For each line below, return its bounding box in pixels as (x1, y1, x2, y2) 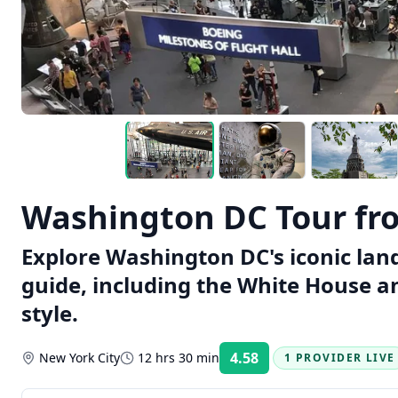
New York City (39, 349, 120, 366)
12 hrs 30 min (138, 349, 219, 366)
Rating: (272, 356, 306, 371)
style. (21, 298, 78, 328)
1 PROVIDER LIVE (284, 350, 395, 365)
